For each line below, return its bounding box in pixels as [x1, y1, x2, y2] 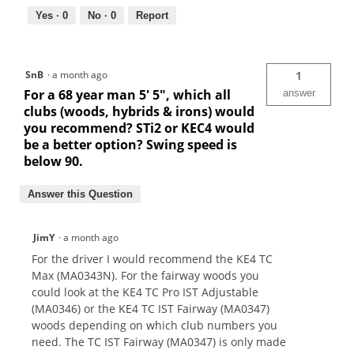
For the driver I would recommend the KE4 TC [32, 250, 273, 266]
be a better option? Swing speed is [24, 135, 237, 153]
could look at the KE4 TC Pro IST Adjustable [32, 284, 258, 299]
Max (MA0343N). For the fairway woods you [32, 267, 259, 283]
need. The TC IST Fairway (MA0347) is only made [32, 333, 286, 349]
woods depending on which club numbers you [32, 317, 277, 333]
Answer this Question [28, 187, 133, 200]
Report [136, 9, 168, 21]
